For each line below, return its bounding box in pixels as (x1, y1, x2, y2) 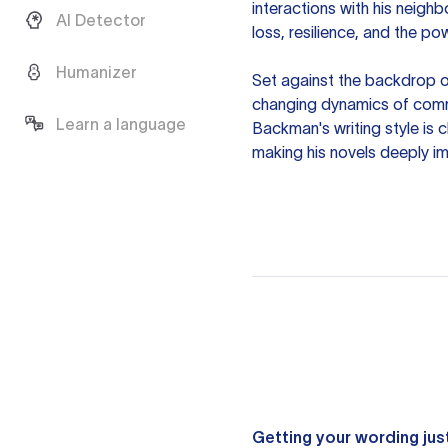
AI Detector (56, 11, 146, 29)
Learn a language (56, 115, 186, 133)
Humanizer (56, 63, 137, 81)
